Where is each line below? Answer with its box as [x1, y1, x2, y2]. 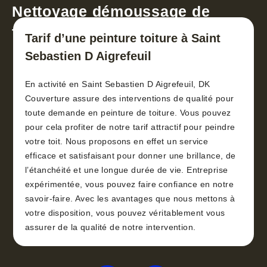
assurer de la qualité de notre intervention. [25, 222, 196, 232]
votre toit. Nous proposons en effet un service [25, 136, 209, 147]
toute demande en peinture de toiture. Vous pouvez [25, 108, 231, 118]
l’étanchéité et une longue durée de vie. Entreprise [25, 165, 228, 175]
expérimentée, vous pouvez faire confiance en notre [25, 179, 234, 190]
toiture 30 [12, 24, 83, 41]
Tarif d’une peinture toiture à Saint [25, 32, 221, 45]
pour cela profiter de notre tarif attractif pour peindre [25, 122, 235, 132]
